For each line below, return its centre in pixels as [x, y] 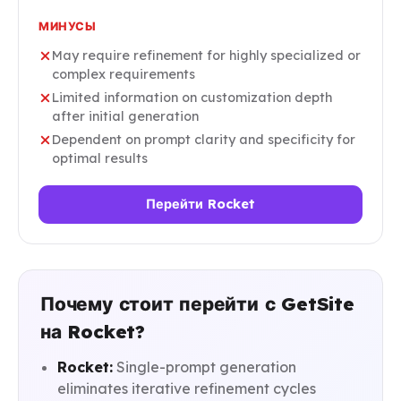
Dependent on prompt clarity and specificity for [204, 140]
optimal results [100, 159]
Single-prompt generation [205, 367]
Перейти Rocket [200, 205]
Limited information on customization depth [192, 98]
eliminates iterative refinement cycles [187, 389]
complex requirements [124, 75]
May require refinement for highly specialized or [206, 56]
